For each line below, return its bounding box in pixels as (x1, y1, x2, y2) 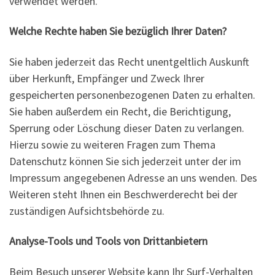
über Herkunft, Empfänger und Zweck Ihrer (9, 71, 204, 85)
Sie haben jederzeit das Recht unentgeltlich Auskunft (9, 54, 249, 69)
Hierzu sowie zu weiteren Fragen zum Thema (9, 137, 215, 152)
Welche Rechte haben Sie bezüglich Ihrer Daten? (9, 24, 227, 39)
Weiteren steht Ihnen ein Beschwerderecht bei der (9, 187, 238, 201)
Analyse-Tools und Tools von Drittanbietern (9, 234, 207, 249)
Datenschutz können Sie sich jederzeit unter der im (9, 153, 241, 168)
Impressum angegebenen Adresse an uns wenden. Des (9, 170, 257, 185)
